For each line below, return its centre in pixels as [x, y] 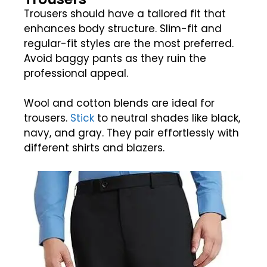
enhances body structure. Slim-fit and [123, 28]
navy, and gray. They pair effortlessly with [131, 133]
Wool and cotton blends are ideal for [119, 103]
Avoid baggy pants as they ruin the [115, 58]
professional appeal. [76, 73]
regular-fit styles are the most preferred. [129, 43]
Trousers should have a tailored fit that [125, 13]
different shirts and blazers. [94, 148]
